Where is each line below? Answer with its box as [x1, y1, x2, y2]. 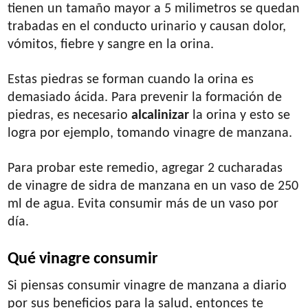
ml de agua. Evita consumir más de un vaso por [8, 197, 279, 211]
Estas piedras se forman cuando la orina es [8, 72, 254, 87]
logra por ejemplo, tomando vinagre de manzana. [8, 126, 293, 140]
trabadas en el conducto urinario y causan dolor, [8, 19, 287, 34]
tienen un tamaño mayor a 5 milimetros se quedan [8, 1, 300, 16]
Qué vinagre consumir [8, 250, 159, 267]
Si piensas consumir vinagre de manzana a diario [8, 278, 287, 293]
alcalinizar [131, 108, 190, 122]
